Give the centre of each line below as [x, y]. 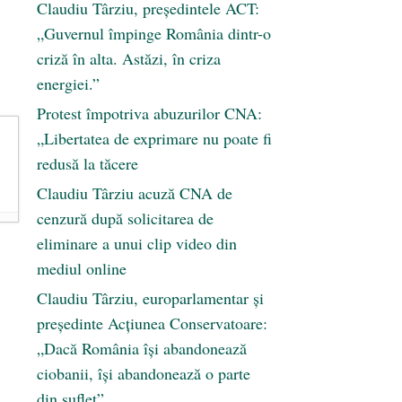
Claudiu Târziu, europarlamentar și [150, 298]
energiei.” [68, 84]
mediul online [82, 269]
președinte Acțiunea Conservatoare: [152, 323]
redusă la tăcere [87, 164]
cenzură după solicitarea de [125, 218]
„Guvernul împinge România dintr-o [154, 34]
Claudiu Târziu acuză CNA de [135, 193]
